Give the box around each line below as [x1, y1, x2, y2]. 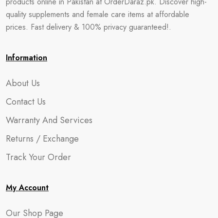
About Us [6, 76, 40, 90]
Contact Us [6, 95, 46, 108]
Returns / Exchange [6, 132, 79, 145]
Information [6, 52, 47, 63]
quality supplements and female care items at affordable [6, 8, 189, 20]
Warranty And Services [6, 113, 92, 127]
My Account [6, 182, 49, 193]
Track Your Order [6, 150, 71, 163]
